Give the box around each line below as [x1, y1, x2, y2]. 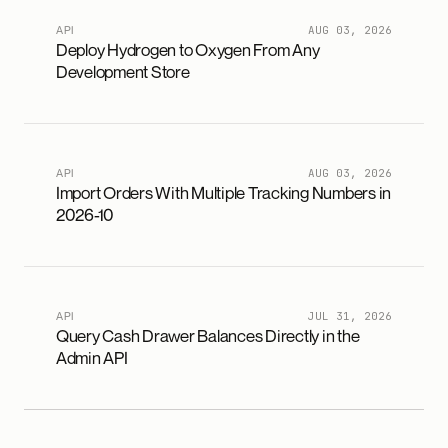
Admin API [56, 347, 128, 368]
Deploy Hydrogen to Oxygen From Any [56, 39, 320, 60]
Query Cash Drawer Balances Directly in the [56, 325, 360, 346]
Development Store [56, 61, 190, 82]
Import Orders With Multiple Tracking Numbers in [56, 182, 392, 203]
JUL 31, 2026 [308, 309, 392, 323]
